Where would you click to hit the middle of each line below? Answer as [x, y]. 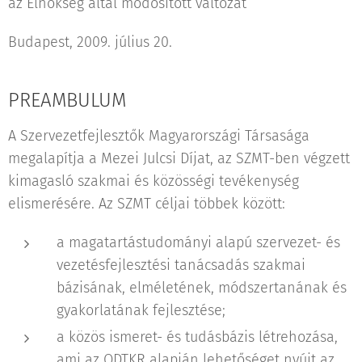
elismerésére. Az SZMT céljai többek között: [147, 204]
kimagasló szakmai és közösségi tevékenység [154, 181]
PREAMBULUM [67, 100]
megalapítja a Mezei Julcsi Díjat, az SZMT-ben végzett [179, 158]
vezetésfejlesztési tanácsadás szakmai [181, 265]
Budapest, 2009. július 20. [90, 42]
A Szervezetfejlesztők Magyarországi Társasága [159, 136]
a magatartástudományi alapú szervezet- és [198, 242]
